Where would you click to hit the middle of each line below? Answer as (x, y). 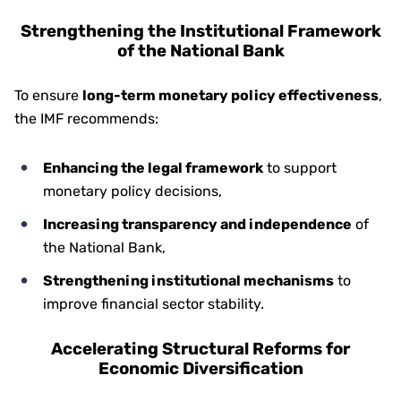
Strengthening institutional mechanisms (188, 281)
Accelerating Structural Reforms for (200, 349)
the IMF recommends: (86, 119)
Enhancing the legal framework (153, 168)
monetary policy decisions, (132, 191)
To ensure (48, 95)
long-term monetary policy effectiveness (230, 95)
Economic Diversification (200, 369)
